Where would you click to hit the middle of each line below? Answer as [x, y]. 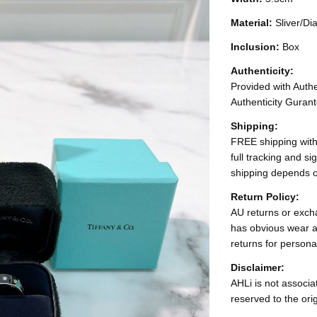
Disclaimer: [258, 267]
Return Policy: [265, 197]
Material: [253, 23]
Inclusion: [257, 47]
